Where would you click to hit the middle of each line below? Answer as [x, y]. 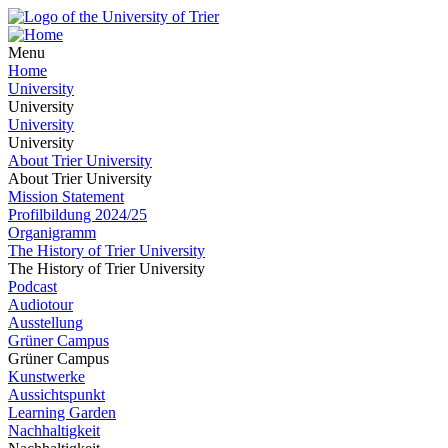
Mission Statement [66, 196]
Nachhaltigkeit [54, 430]
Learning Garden [62, 412]
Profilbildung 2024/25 [77, 214]
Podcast [32, 286]
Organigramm [52, 232]
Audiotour [40, 304]
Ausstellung [45, 322]
